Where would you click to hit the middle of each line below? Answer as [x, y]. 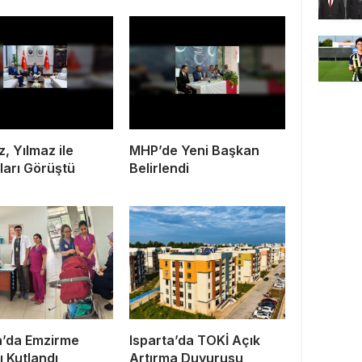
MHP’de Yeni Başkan [194, 150]
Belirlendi [159, 168]
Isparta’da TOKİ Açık [195, 340]
